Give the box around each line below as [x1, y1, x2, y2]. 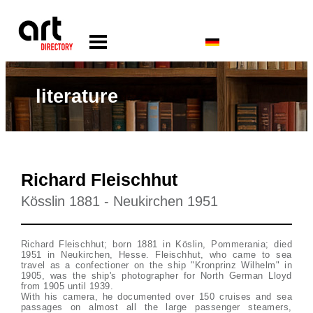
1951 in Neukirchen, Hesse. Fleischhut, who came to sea [20, 249, 292, 260]
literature [36, 85, 119, 107]
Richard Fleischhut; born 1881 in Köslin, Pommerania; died [20, 239, 293, 249]
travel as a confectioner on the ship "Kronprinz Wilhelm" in [20, 260, 293, 270]
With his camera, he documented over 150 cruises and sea [20, 291, 293, 302]
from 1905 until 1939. [20, 281, 114, 291]
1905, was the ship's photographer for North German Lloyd [20, 270, 292, 281]
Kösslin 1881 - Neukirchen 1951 [20, 194, 218, 209]
